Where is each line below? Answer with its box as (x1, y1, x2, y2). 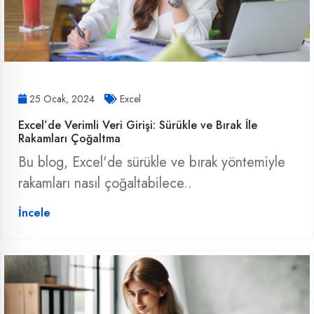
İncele (18, 205, 50, 221)
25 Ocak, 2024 (27, 92, 97, 107)
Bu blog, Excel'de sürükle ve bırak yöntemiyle (18, 152, 285, 173)
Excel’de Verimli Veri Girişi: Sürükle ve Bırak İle (18, 117, 257, 134)
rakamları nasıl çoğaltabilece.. (18, 173, 192, 194)
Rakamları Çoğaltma (18, 130, 121, 147)
